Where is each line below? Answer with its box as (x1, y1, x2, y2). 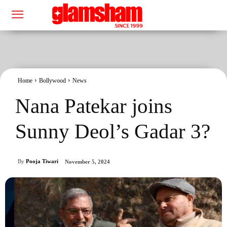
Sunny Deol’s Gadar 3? (15, 119, 210, 143)
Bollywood (39, 77, 66, 84)
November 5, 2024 (65, 159, 110, 165)
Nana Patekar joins (15, 94, 172, 118)
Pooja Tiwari (26, 158, 58, 165)
